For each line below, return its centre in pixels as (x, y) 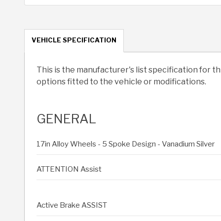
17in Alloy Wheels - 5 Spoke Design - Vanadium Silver (126, 144)
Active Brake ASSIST (72, 205)
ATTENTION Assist (69, 169)
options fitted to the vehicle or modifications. (121, 82)
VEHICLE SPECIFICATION (74, 40)
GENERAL (66, 119)
